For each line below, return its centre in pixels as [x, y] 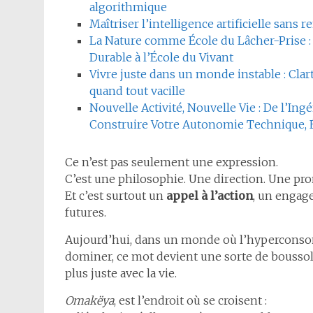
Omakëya [89, 301]
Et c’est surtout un [116, 196]
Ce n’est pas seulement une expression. [172, 162]
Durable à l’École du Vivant [161, 58]
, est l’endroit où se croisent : [190, 301]
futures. [86, 213]
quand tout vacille [137, 91]
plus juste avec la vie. [121, 274]
